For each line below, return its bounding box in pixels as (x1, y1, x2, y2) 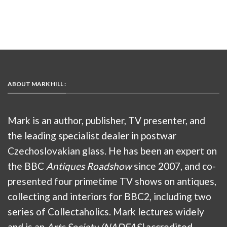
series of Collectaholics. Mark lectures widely (8, 205, 204, 217)
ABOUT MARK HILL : (8, 80, 66, 88)
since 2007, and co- (132, 160, 216, 172)
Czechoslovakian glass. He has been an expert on (8, 144, 217, 157)
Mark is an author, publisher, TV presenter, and (8, 114, 205, 126)
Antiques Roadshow (46, 160, 132, 172)
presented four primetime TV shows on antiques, (8, 175, 216, 187)
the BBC (8, 160, 46, 172)
